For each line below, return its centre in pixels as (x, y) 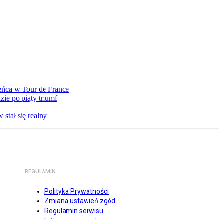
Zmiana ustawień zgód (80, 201)
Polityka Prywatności (77, 191)
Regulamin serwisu (74, 211)
